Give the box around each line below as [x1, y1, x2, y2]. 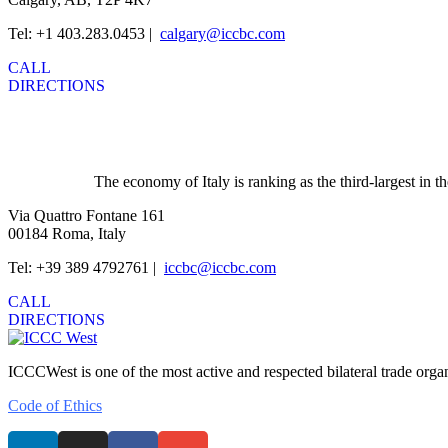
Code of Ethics [8, 397, 102, 415]
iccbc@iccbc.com [164, 259, 276, 277]
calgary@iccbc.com [160, 24, 285, 42]
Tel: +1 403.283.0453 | [8, 24, 156, 42]
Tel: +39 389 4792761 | [8, 259, 160, 277]
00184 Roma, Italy [8, 225, 126, 243]
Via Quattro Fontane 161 [8, 207, 165, 225]
